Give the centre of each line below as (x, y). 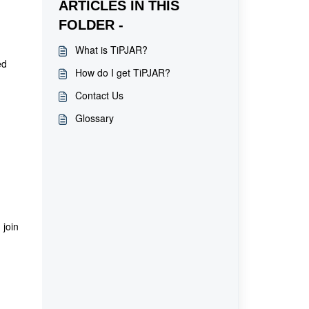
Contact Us (99, 95)
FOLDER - (91, 25)
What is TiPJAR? (111, 50)
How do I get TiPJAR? (122, 72)
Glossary (94, 118)
